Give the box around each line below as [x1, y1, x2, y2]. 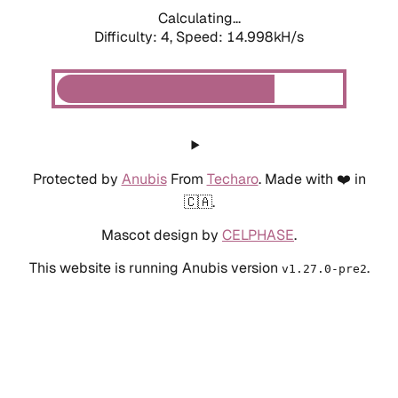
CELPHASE [222, 225, 294, 244]
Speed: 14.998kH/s [176, 27, 304, 46]
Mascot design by [101, 225, 222, 244]
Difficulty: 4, [94, 27, 176, 46]
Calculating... [157, 8, 241, 28]
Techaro [206, 169, 259, 188]
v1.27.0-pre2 [281, 261, 367, 275]
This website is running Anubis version [28, 258, 282, 277]
